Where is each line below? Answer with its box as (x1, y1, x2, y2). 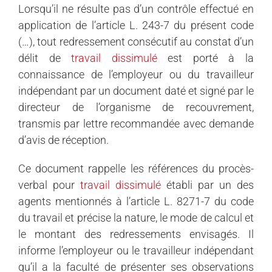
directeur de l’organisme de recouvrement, (18, 101, 254, 114)
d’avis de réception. (18, 134, 109, 147)
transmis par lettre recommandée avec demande (18, 117, 254, 131)
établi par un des (161, 178, 254, 192)
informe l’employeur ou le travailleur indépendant (18, 244, 254, 257)
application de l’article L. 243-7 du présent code (18, 19, 254, 32)
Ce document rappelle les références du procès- (18, 162, 254, 175)
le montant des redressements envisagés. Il (18, 228, 254, 241)
